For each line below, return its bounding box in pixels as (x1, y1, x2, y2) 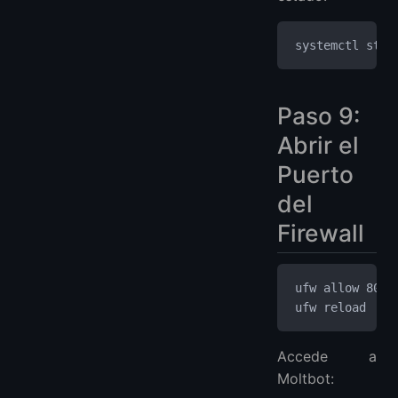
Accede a (277, 346, 377, 365)
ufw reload (295, 299, 366, 314)
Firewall (277, 219, 364, 248)
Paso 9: (277, 101, 360, 131)
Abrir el (277, 131, 359, 160)
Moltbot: (277, 369, 334, 387)
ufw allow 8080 (295, 280, 394, 295)
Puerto (277, 160, 354, 189)
